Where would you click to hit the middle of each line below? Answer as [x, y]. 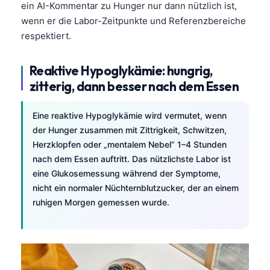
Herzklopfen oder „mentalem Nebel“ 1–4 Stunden [130, 144]
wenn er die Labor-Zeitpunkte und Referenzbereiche [133, 20]
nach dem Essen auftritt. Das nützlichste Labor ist [132, 159]
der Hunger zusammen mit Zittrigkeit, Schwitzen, [130, 130]
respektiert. [46, 36]
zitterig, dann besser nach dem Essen [134, 86]
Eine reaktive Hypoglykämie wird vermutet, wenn [130, 115]
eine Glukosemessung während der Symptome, [127, 173]
